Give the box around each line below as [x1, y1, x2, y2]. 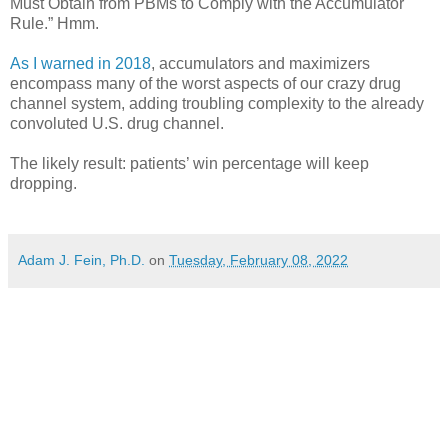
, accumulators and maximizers [151, 54, 370, 72]
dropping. [10, 174, 77, 192]
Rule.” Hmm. [10, 14, 99, 32]
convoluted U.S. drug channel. [10, 114, 224, 132]
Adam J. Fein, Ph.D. [18, 251, 145, 268]
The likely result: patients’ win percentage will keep [10, 154, 369, 172]
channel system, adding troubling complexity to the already [10, 94, 424, 112]
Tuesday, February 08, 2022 [169, 251, 348, 268]
